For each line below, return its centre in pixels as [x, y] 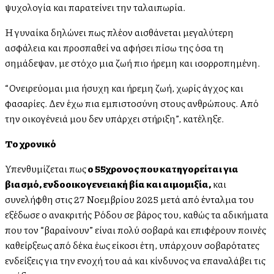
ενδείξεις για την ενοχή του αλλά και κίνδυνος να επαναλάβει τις [135, 261]
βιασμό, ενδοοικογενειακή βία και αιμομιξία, [108, 184]
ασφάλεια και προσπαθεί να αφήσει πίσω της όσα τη [114, 48]
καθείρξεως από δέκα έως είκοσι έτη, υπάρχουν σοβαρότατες [132, 245]
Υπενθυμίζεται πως [46, 169]
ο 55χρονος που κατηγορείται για [162, 169]
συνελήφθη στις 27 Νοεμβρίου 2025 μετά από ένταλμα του [129, 199]
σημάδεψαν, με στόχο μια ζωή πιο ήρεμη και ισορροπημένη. [132, 63]
